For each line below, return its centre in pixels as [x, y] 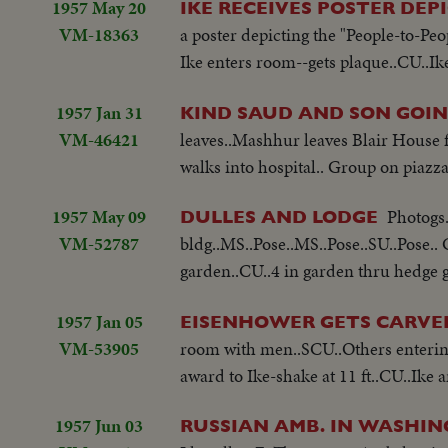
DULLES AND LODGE [279, 217]
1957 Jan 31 [99, 112]
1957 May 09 [99, 217]
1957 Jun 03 [99, 426]
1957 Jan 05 [99, 321]
